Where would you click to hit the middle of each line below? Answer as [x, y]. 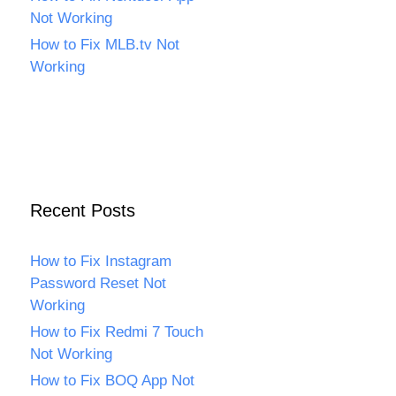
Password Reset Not [98, 283]
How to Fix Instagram [101, 261]
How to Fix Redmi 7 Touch [117, 332]
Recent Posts [83, 210]
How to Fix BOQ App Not [112, 381]
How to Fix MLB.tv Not [105, 45]
